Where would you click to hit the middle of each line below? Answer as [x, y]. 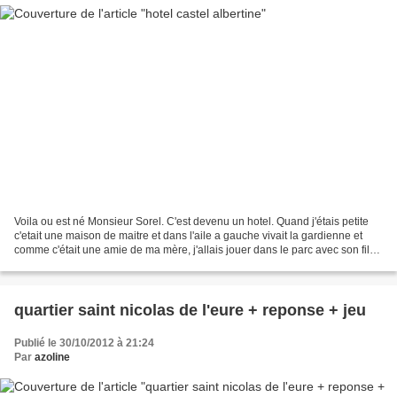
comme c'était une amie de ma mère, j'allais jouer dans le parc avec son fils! [196, 249]
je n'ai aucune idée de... [71, 264]
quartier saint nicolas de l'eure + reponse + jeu [190, 310]
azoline [52, 357]
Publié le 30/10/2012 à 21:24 [84, 343]
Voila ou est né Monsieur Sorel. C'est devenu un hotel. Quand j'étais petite [191, 221]
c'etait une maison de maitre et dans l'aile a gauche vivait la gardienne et [188, 235]
